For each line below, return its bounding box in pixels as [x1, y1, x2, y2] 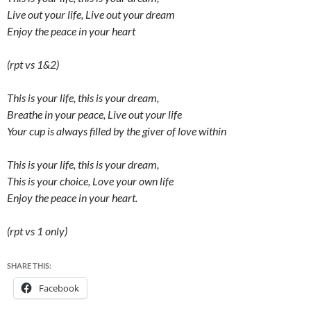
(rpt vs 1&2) [7, 58, 59, 71]
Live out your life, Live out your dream [7, 8, 175, 21]
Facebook [39, 282, 79, 294]
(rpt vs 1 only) [7, 224, 67, 237]
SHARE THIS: [7, 261, 51, 270]
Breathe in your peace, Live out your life [7, 108, 182, 121]
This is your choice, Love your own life [7, 174, 174, 187]
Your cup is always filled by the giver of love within [7, 124, 226, 137]
